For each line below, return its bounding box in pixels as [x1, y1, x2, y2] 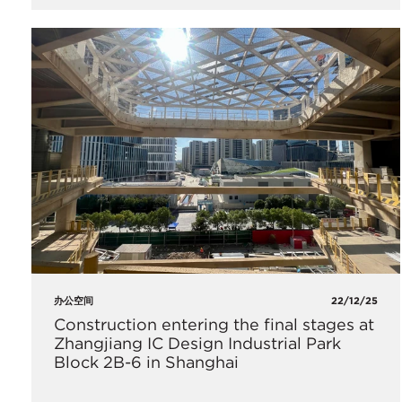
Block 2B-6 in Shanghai [54, 352, 239, 371]
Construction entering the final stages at [54, 314, 374, 334]
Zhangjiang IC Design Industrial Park [54, 333, 341, 353]
